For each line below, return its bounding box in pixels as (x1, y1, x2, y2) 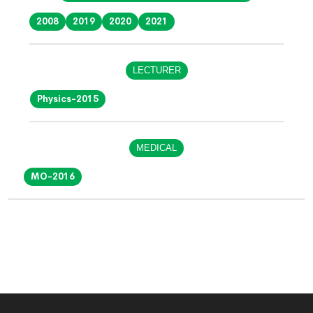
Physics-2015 (36, 93, 99, 105)
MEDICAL (136, 143, 177, 153)
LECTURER (132, 65, 181, 75)
